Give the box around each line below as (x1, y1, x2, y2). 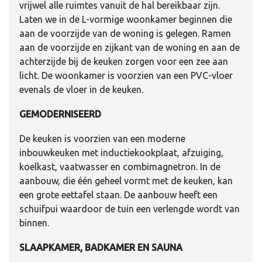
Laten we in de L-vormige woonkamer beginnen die (19, 13, 232, 25)
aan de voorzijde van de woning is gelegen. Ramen (19, 27, 231, 39)
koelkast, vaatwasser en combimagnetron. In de (19, 161, 220, 172)
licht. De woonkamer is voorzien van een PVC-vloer (19, 70, 233, 81)
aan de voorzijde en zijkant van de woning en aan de (19, 42, 240, 53)
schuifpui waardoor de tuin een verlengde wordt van (19, 203, 240, 214)
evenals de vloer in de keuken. (19, 84, 143, 95)
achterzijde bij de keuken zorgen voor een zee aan (19, 56, 228, 67)
